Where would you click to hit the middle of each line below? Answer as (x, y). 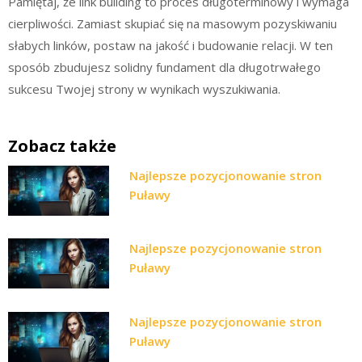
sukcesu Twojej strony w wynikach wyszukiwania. (144, 89)
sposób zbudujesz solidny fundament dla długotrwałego (164, 67)
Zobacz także (62, 145)
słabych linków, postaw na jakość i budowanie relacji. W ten (170, 45)
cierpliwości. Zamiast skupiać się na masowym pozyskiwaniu (173, 23)
